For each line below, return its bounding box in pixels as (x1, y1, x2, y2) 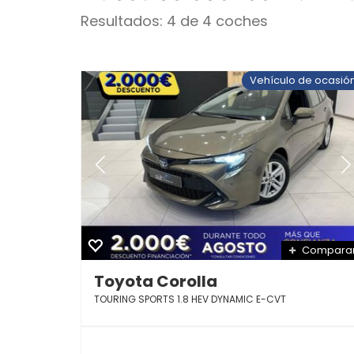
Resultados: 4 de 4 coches (81, 11, 268, 31)
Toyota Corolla (94, 269, 217, 292)
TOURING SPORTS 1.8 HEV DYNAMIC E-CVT (94, 292, 286, 306)
